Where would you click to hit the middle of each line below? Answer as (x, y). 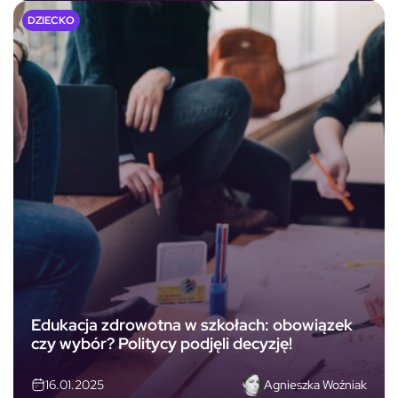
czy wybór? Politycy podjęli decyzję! (162, 344)
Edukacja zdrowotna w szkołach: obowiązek (192, 325)
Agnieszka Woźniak (315, 384)
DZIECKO (51, 20)
